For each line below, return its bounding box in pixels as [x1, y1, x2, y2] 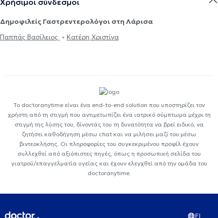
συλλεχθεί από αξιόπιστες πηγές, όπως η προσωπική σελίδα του [17, 150, 201, 158]
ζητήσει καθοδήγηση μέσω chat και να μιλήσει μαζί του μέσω [22, 130, 196, 138]
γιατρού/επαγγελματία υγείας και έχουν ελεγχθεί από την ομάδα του [11, 160, 207, 167]
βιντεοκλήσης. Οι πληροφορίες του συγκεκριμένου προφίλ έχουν [19, 140, 199, 148]
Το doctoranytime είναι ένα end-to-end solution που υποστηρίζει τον [13, 101, 205, 109]
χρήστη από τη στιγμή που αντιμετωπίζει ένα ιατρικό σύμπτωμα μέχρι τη [7, 111, 211, 119]
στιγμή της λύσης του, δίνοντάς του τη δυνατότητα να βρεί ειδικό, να [14, 121, 204, 128]
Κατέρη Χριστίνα [67, 32, 119, 41]
